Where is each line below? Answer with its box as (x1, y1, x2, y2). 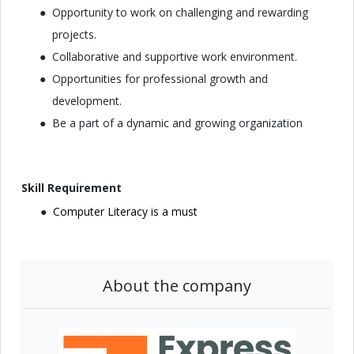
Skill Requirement (21, 180, 122, 195)
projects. (52, 27, 96, 42)
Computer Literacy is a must (53, 204, 198, 219)
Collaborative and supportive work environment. (52, 49, 297, 64)
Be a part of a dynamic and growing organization (52, 115, 303, 130)
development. (52, 93, 122, 108)
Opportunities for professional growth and (52, 71, 268, 86)
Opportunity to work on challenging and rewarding (52, 5, 308, 20)
